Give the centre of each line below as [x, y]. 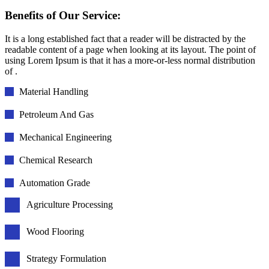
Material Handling [53, 91]
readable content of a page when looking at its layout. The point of [130, 49]
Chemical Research [56, 160]
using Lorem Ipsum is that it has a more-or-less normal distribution [130, 60]
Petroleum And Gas [56, 114]
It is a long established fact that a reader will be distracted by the [125, 38]
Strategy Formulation [67, 259]
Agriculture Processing [70, 205]
